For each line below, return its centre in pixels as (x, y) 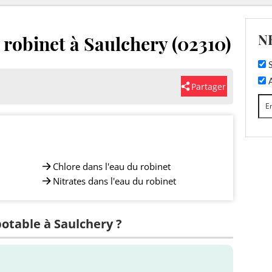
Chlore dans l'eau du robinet (112, 166)
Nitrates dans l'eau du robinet (114, 181)
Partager (209, 86)
